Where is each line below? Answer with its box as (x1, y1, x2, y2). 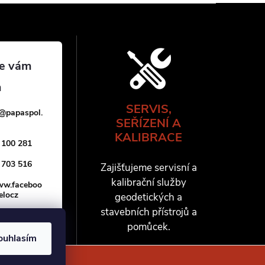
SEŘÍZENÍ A (116, 115, 182, 131)
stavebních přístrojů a (100, 205, 197, 219)
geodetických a (115, 190, 183, 204)
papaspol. (6, 107, 43, 118)
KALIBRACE (115, 130, 183, 146)
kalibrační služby (111, 176, 186, 189)
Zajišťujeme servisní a (100, 161, 197, 174)
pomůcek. (127, 220, 170, 234)
